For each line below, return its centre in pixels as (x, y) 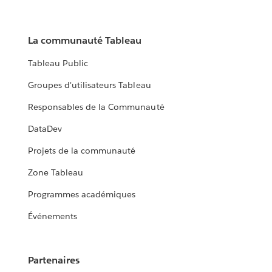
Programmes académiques (82, 195)
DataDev (45, 129)
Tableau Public (58, 63)
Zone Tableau (56, 173)
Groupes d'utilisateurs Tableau (90, 85)
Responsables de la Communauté (96, 107)
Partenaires (54, 260)
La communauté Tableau (85, 41)
